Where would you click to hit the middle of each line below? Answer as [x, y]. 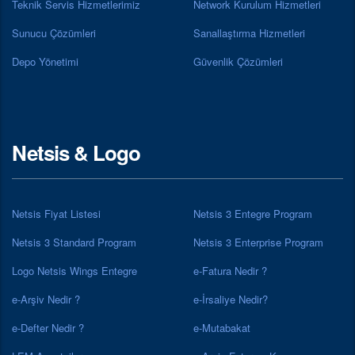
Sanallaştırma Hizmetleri [249, 33]
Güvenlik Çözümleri [238, 62]
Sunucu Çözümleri [54, 33]
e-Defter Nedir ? [48, 328]
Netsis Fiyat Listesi [56, 214]
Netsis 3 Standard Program [74, 242]
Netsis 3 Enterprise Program [258, 242]
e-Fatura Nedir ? [230, 271]
